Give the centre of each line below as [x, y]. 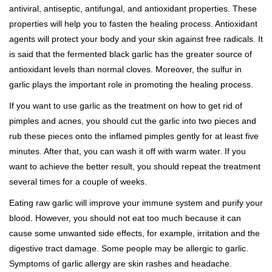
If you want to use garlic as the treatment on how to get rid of [126, 106]
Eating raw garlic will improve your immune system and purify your [136, 203]
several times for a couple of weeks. [78, 182]
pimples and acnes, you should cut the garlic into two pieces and [133, 121]
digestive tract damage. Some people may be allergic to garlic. [129, 248]
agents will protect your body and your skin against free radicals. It [136, 39]
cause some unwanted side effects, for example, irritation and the [134, 233]
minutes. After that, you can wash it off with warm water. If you [127, 151]
